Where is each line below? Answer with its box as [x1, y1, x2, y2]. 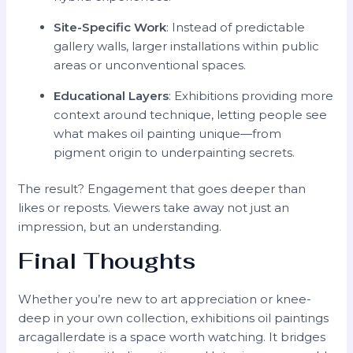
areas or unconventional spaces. [54, 57, 247, 72]
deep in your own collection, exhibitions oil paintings [18, 310, 329, 326]
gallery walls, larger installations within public [54, 38, 320, 54]
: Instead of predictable [166, 19, 306, 35]
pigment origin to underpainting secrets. [54, 144, 295, 160]
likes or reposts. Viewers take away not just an [18, 200, 290, 216]
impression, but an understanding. [18, 219, 222, 235]
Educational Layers [54, 87, 169, 103]
